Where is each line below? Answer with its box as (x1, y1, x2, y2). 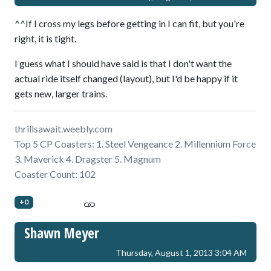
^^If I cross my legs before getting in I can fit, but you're (15, 18, 244, 30)
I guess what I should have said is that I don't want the (15, 57, 232, 70)
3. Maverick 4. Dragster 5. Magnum (15, 153, 161, 165)
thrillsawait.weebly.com (15, 123, 113, 135)
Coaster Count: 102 (15, 168, 96, 180)
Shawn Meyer (24, 223, 99, 243)
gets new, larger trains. (15, 88, 107, 100)
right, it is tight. (15, 33, 76, 45)
